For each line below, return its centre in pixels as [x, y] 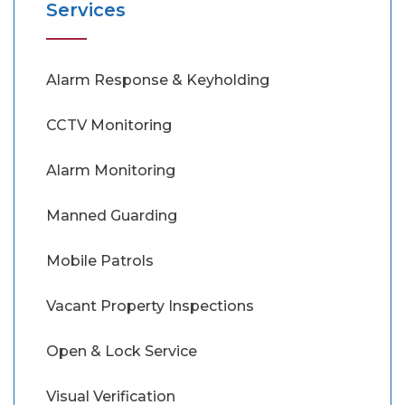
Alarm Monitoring [111, 170]
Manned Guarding [112, 215]
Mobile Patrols [100, 260]
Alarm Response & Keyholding [158, 80]
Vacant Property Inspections [150, 306]
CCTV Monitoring [109, 125]
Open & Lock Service [122, 351]
